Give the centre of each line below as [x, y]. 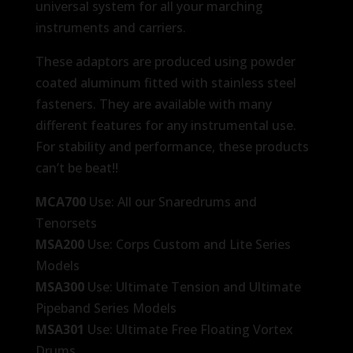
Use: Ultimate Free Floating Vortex [190, 329]
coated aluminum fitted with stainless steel [165, 82]
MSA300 [61, 286]
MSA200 [61, 244]
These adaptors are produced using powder [165, 61]
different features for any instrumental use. [165, 125]
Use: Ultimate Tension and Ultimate [194, 286]
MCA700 [60, 201]
